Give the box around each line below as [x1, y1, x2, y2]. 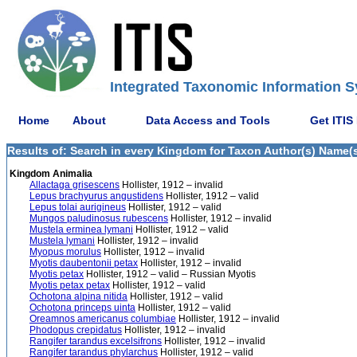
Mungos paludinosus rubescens [29, 213, 168, 224]
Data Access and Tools [146, 113, 270, 127]
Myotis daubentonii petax [29, 257, 138, 269]
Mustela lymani [29, 235, 95, 246]
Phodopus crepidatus [29, 324, 122, 335]
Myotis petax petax [29, 280, 110, 291]
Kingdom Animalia [7, 168, 92, 179]
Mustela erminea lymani [29, 224, 133, 235]
